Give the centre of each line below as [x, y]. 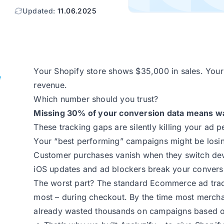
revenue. [50, 85]
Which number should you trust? [96, 99]
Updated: [40, 11]
